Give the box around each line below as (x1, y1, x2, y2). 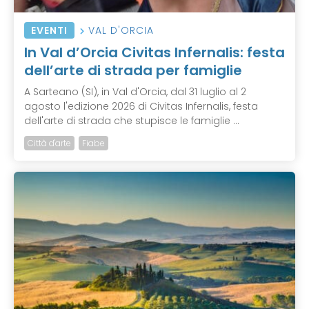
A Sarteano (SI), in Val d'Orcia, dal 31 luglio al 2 (24, 85, 246, 99)
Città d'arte (28, 137, 71, 150)
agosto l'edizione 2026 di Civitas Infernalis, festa (24, 99, 258, 114)
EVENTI (31, 23, 68, 38)
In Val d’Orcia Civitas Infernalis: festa (24, 43, 285, 63)
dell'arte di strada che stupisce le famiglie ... (24, 114, 239, 128)
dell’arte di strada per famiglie (24, 61, 242, 81)
